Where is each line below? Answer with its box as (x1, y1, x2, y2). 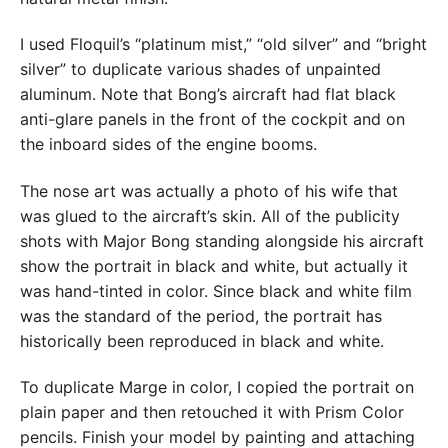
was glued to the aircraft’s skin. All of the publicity (20, 205, 400, 226)
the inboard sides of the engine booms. (20, 134, 317, 155)
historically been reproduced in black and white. (20, 330, 384, 351)
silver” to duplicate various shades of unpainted (20, 59, 381, 80)
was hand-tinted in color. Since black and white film (20, 280, 412, 301)
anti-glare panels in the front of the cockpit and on (20, 109, 405, 130)
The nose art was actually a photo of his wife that (20, 180, 398, 201)
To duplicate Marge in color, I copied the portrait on (20, 376, 414, 397)
